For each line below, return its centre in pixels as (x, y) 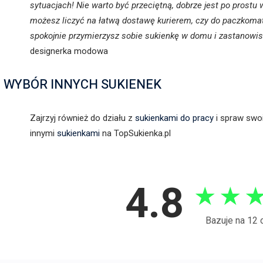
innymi (43, 134)
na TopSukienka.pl (135, 134)
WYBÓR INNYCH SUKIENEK (82, 85)
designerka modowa (69, 51)
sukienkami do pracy (174, 118)
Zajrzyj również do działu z (82, 118)
